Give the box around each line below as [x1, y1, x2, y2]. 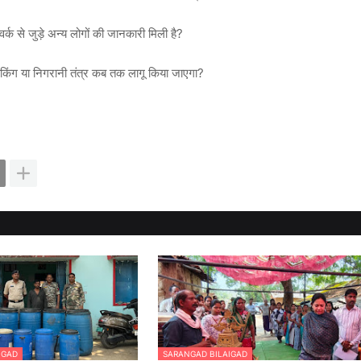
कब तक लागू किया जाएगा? [89, 65, 204, 81]
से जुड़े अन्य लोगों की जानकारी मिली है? [14, 26, 183, 42]
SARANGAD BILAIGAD [162, 349, 247, 359]
